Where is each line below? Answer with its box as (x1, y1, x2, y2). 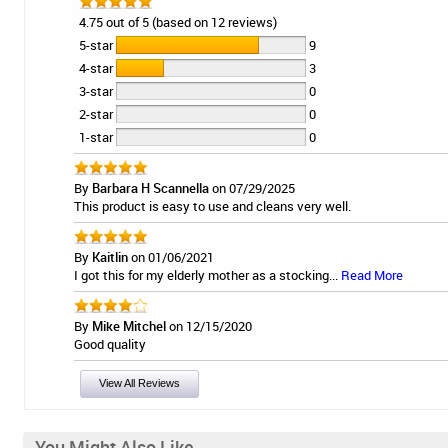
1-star (79, 128, 116, 147)
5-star (79, 36, 116, 55)
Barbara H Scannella (92, 179, 209, 198)
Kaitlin (92, 248, 128, 267)
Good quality (74, 335, 146, 354)
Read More (341, 266, 403, 285)
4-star (79, 59, 116, 78)
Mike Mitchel (92, 317, 166, 336)
